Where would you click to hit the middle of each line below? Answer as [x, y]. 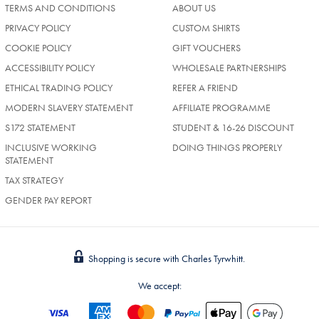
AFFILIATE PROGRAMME [221, 107]
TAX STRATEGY [34, 180]
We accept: [159, 285]
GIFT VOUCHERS [206, 47]
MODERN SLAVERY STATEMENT [69, 107]
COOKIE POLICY [38, 47]
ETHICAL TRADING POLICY [59, 87]
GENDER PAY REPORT [48, 200]
